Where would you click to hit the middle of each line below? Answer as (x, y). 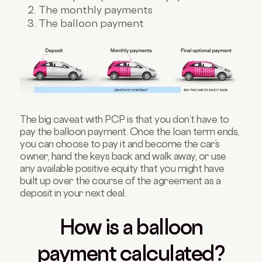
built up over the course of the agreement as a (120, 180)
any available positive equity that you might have (122, 168)
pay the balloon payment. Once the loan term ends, (130, 131)
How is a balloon (131, 227)
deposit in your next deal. (73, 193)
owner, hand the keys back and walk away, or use (123, 156)
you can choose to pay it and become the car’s (120, 144)
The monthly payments (96, 9)
